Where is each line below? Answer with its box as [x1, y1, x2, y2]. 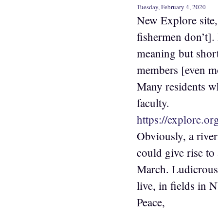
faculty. [137, 95, 169, 110]
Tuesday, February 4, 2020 [137, 2, 206, 11]
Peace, [137, 194, 165, 209]
